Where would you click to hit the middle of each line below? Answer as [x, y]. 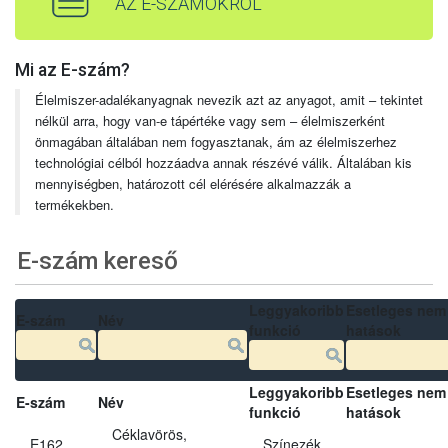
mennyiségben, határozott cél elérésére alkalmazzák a [193, 183]
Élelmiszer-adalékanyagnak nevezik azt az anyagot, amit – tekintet [229, 99]
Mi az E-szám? [72, 69]
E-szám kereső [98, 261]
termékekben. [74, 204]
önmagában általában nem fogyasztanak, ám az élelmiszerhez [216, 141]
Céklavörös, [149, 433]
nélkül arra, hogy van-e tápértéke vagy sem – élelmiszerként [210, 120]
